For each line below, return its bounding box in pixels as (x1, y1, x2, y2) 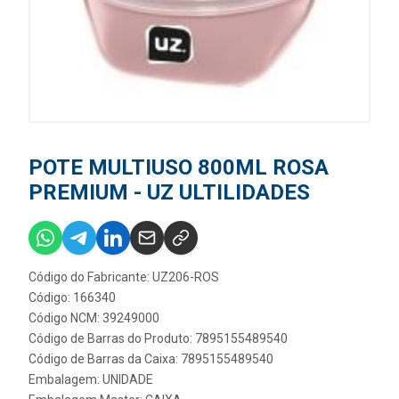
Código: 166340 (28, 290, 116, 305)
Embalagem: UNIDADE (28, 372, 153, 387)
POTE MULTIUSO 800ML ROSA (28, 155, 329, 181)
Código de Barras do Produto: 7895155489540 (28, 331, 288, 346)
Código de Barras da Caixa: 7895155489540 (28, 352, 273, 367)
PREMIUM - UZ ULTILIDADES (28, 180, 310, 206)
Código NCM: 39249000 (28, 311, 159, 326)
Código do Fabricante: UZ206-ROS (28, 270, 219, 285)
